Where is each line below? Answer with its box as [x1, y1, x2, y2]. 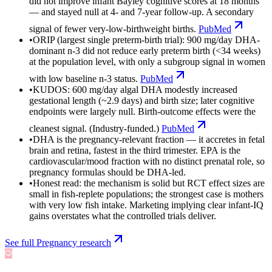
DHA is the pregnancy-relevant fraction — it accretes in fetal [33, 134, 265, 144]
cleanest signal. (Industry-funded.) [29, 123, 159, 134]
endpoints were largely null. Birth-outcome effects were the [29, 106, 256, 117]
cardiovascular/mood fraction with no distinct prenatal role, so [29, 155, 265, 166]
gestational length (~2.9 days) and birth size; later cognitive [29, 95, 254, 106]
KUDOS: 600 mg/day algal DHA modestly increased [33, 84, 237, 95]
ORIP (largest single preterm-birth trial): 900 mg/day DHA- [33, 34, 260, 45]
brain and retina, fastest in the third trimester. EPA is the [29, 144, 240, 155]
